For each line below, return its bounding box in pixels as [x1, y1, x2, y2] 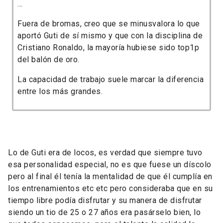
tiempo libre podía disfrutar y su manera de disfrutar [8, 196, 202, 206]
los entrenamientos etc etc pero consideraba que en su [8, 184, 213, 194]
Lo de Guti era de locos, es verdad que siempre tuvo [8, 148, 203, 158]
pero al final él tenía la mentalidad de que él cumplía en [8, 172, 213, 182]
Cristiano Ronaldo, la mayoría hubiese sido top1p [17, 43, 199, 53]
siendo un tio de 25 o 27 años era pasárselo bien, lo [8, 208, 201, 218]
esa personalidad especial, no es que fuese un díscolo [8, 160, 212, 170]
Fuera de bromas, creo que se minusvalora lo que [17, 19, 200, 29]
